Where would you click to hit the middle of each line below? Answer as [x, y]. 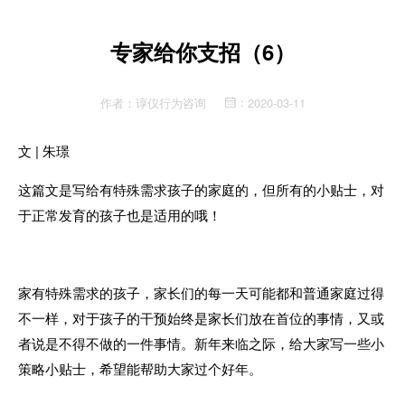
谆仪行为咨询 [170, 102]
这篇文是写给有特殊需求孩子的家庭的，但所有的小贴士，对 [201, 189]
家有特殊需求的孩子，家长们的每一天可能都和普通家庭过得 [201, 292]
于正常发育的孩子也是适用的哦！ [120, 214]
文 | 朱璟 [44, 150]
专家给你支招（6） [202, 51]
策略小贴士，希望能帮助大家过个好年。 [140, 368]
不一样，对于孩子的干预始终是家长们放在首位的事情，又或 [201, 317]
